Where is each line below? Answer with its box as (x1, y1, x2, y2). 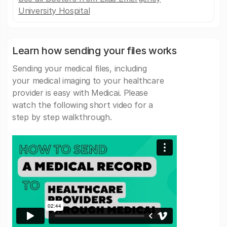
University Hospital (18, 6, 90, 16)
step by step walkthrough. (12, 112, 112, 122)
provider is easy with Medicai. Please (12, 88, 148, 98)
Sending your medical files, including (12, 63, 147, 73)
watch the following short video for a (12, 100, 153, 110)
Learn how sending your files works (12, 45, 177, 57)
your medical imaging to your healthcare (12, 75, 164, 86)
